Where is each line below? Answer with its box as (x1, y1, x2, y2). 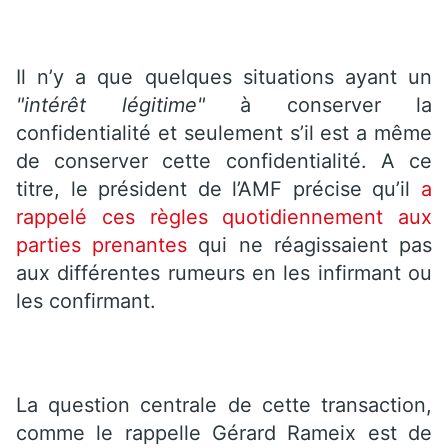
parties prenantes (16, 232, 188, 257)
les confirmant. (16, 288, 156, 313)
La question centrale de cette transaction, (16, 392, 432, 417)
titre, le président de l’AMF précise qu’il (16, 176, 421, 201)
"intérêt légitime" (16, 92, 205, 117)
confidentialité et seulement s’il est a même (16, 120, 432, 145)
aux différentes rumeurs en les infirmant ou (16, 260, 432, 285)
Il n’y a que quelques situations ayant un (16, 64, 432, 89)
